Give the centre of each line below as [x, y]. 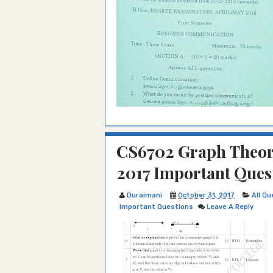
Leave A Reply [230, 207]
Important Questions [156, 207]
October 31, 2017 [206, 195]
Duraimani [144, 195]
